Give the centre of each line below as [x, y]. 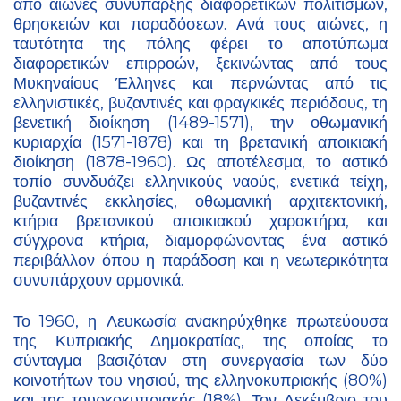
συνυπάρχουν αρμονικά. [98, 281]
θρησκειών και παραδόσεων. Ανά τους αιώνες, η [200, 25]
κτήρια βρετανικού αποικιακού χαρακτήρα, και [200, 222]
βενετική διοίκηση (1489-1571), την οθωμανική [200, 123]
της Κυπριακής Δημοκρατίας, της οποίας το [200, 341]
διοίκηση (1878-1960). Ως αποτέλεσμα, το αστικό [200, 162]
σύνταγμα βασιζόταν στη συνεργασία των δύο [200, 361]
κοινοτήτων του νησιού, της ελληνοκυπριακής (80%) [200, 381]
